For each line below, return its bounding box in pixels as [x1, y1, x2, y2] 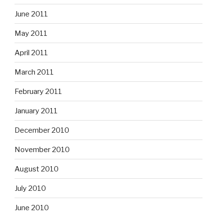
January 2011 [15, 106, 58, 115]
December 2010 [15, 125, 69, 135]
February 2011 [15, 87, 62, 96]
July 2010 [15, 184, 46, 193]
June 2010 [15, 203, 49, 212]
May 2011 [15, 29, 47, 38]
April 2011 [15, 48, 48, 57]
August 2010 [15, 164, 59, 173]
